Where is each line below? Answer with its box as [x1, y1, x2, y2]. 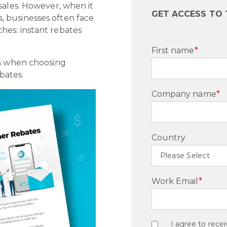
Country [151, 133, 186, 142]
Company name [151, 89, 216, 99]
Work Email [151, 176, 199, 186]
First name [151, 46, 195, 55]
